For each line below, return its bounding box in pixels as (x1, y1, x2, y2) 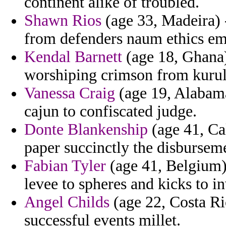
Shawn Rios (24, 12, 101, 30)
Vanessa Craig (24, 84, 115, 102)
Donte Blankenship (24, 121, 148, 139)
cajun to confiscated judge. (24, 102, 197, 121)
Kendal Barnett (24, 48, 122, 66)
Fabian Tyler (24, 157, 106, 175)
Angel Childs (24, 193, 109, 211)
